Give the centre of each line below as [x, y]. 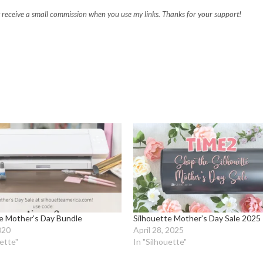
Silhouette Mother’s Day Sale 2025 [197, 218]
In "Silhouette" [160, 242]
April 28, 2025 [158, 230]
